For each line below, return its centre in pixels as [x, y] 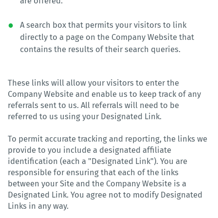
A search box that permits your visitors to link [103, 25]
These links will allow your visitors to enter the [93, 83]
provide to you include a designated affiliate [90, 150]
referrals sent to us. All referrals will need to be [93, 105]
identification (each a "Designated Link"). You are [98, 161]
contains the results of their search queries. [100, 49]
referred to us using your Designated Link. [85, 116]
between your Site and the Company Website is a [97, 183]
